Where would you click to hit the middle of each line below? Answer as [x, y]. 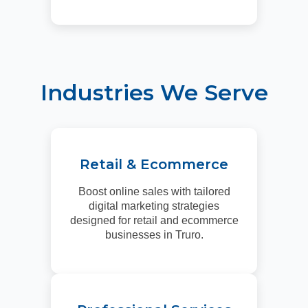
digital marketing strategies [154, 206]
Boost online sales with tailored [154, 192]
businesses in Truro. [154, 235]
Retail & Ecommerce [154, 165]
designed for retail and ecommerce [154, 221]
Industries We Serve [154, 93]
